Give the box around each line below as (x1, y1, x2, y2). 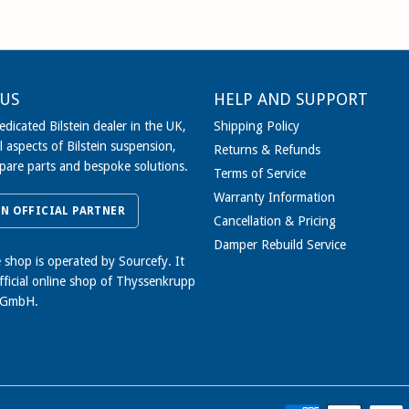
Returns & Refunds (214, 142, 320, 158)
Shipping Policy (214, 119, 299, 134)
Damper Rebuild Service (214, 237, 346, 253)
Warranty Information (214, 190, 335, 205)
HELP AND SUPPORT (214, 89, 368, 110)
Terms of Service (214, 166, 306, 182)
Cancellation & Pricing (214, 214, 336, 229)
